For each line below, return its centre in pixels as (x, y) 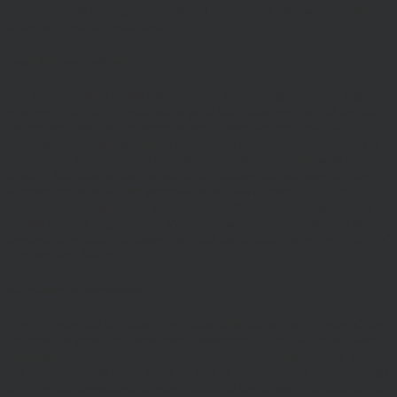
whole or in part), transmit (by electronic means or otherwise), (179, 159)
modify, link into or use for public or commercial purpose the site (187, 175)
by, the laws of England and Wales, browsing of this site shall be (187, 222)
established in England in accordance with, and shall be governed (189, 206)
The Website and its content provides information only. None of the (195, 324)
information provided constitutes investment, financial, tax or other (192, 340)
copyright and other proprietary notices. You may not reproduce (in (193, 143)
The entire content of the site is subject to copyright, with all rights (191, 95)
